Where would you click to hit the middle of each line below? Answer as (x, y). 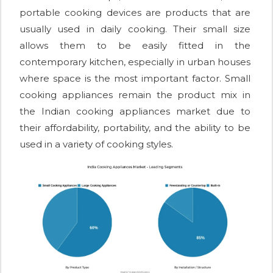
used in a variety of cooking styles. (96, 144)
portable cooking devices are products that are (135, 13)
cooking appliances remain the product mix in (135, 95)
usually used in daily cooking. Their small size (135, 29)
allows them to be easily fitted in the (135, 46)
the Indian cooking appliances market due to (135, 112)
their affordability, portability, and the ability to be (135, 128)
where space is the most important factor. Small (135, 79)
